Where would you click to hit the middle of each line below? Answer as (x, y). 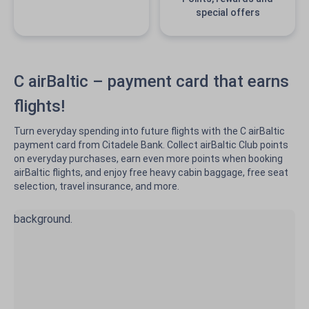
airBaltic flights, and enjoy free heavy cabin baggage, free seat (151, 172)
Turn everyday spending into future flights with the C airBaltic (149, 131)
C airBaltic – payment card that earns (151, 81)
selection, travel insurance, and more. (97, 186)
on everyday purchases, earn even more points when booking (148, 159)
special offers (228, 12)
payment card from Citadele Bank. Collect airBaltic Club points (151, 145)
